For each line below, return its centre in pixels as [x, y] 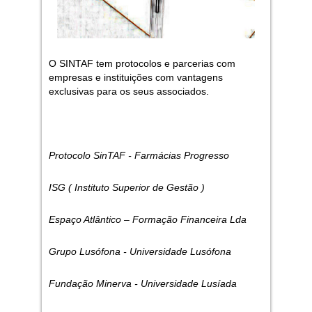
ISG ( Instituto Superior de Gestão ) [126, 187]
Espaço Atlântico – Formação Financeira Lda [149, 219]
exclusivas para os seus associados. [128, 91]
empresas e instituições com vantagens [135, 77]
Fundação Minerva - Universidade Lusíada [142, 283]
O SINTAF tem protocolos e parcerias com [142, 63]
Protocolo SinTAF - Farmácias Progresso [139, 155]
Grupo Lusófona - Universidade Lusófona [140, 251]
